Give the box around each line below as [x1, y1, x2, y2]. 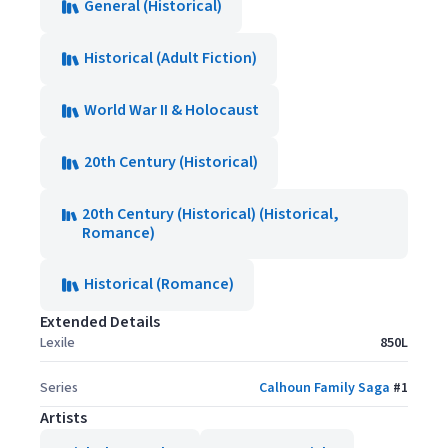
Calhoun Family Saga [259, 378, 390, 399]
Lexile [40, 333, 75, 354]
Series [40, 378, 78, 399]
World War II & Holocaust [84, 99, 259, 122]
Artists [40, 407, 87, 430]
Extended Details [40, 311, 160, 334]
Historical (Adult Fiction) [84, 47, 257, 70]
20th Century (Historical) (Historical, [82, 203, 340, 226]
